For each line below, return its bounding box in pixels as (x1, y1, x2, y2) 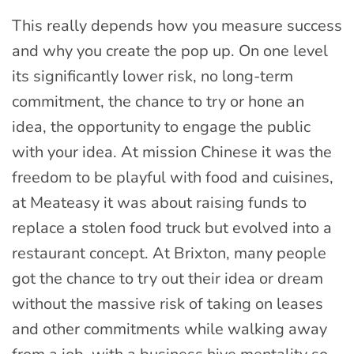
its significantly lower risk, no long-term (12, 66, 293, 88)
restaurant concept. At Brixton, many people (12, 243, 326, 265)
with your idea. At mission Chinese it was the (12, 141, 332, 164)
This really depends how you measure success (12, 15, 342, 37)
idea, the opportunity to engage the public (12, 116, 311, 138)
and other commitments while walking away (12, 318, 327, 341)
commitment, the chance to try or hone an (12, 91, 304, 113)
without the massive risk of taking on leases (12, 293, 323, 315)
